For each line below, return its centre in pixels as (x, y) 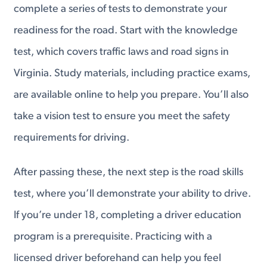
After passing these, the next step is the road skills (129, 172)
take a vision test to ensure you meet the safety (122, 117)
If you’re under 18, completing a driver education (128, 215)
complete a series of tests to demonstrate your (121, 10)
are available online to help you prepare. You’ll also (131, 95)
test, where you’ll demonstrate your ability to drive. (133, 194)
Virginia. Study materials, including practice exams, (132, 74)
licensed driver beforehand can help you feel (118, 258)
